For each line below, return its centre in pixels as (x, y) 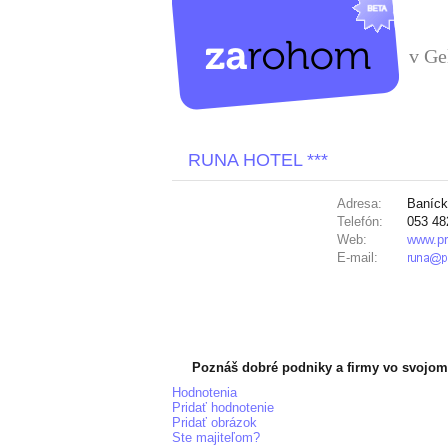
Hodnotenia (204, 392)
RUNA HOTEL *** (258, 160)
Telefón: (360, 221)
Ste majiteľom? (216, 437)
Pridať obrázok (214, 422)
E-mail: (357, 257)
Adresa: (359, 203)
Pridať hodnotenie (223, 407)
